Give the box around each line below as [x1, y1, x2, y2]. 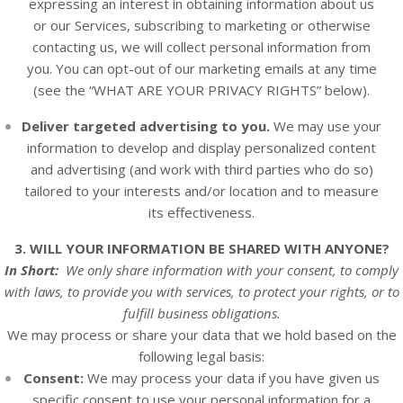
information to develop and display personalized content [27, 139, 376, 157]
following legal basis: [139, 347, 264, 365]
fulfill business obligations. [122, 304, 281, 322]
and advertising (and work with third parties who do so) [30, 160, 373, 178]
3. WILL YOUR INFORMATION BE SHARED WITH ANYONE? [13, 239, 390, 257]
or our [32, 16, 75, 34]
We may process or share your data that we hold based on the [6, 326, 397, 344]
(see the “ [33, 81, 94, 99]
